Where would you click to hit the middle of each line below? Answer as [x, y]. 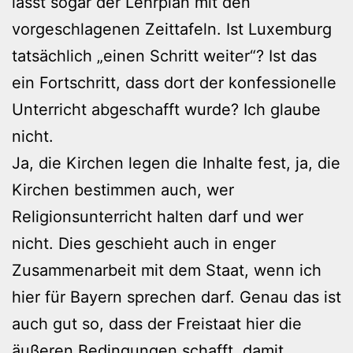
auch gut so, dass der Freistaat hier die [157, 323]
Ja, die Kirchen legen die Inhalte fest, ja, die [176, 163]
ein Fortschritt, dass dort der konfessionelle [174, 82]
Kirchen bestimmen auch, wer [123, 190]
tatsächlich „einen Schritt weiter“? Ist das [164, 56]
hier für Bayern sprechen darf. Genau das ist [176, 297]
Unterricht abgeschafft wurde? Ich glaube [166, 109]
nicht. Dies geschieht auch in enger [144, 243]
